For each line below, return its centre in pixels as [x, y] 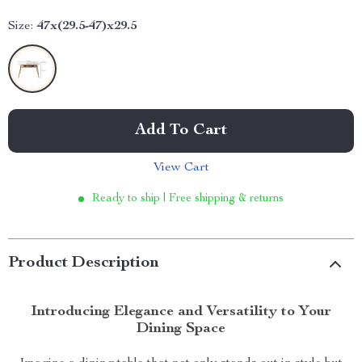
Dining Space [181, 329]
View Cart [181, 168]
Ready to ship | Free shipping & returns [188, 199]
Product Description [84, 263]
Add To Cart [181, 131]
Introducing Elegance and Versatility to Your [181, 312]
